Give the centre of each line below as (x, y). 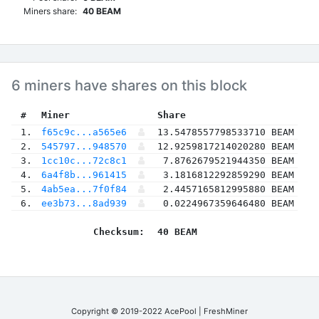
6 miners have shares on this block (129, 85)
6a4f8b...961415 (84, 175)
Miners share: (50, 11)
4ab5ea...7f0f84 (84, 189)
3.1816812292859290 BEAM (229, 175)
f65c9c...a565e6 (84, 132)
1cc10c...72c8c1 (84, 161)
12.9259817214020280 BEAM (226, 146)
